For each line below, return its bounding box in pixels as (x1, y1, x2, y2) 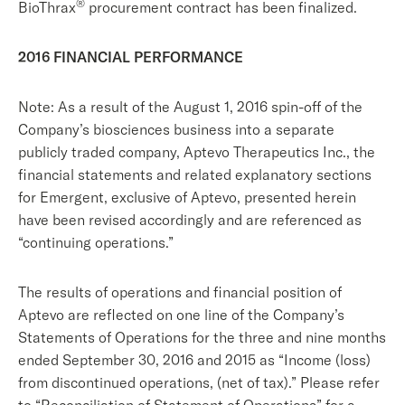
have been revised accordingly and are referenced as (18, 211, 362, 229)
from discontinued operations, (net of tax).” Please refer (18, 373, 380, 391)
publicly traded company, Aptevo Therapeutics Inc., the (18, 143, 375, 161)
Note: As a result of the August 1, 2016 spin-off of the (18, 98, 363, 116)
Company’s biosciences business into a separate (18, 120, 334, 138)
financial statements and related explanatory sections (18, 165, 372, 184)
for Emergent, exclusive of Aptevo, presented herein (18, 188, 356, 206)
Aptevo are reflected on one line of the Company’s (18, 306, 344, 324)
